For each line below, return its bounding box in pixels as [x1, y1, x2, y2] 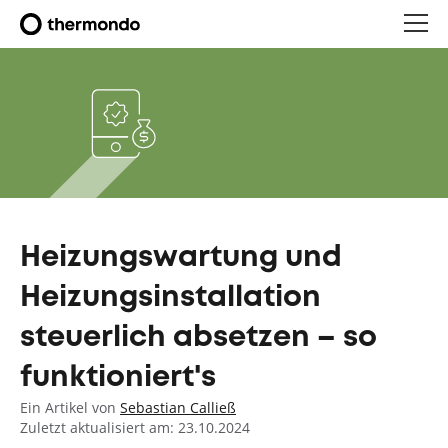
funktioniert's [20, 365, 216, 391]
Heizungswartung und [20, 245, 342, 271]
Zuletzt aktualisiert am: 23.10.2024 [20, 418, 250, 437]
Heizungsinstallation [20, 285, 321, 311]
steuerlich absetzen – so [20, 325, 377, 351]
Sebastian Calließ [120, 398, 236, 417]
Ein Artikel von [20, 398, 120, 417]
